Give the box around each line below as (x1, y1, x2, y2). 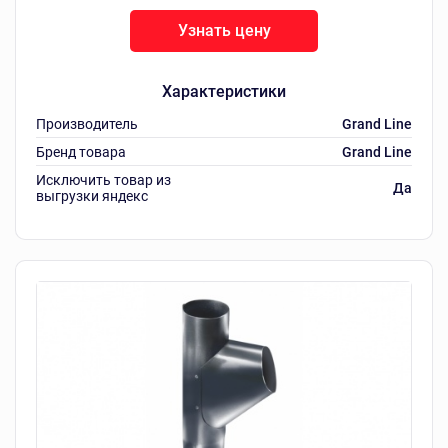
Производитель (36, 115, 138, 132)
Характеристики (162, 81, 286, 101)
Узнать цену (177, 20, 271, 40)
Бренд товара (36, 143, 126, 160)
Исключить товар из (36, 171, 171, 188)
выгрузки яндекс (36, 187, 148, 204)
